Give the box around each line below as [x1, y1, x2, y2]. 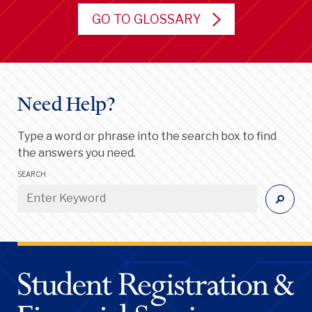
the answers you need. [17, 146, 136, 159]
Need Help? [17, 91, 115, 116]
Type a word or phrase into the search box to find [17, 129, 276, 143]
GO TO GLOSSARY [91, 11, 201, 26]
